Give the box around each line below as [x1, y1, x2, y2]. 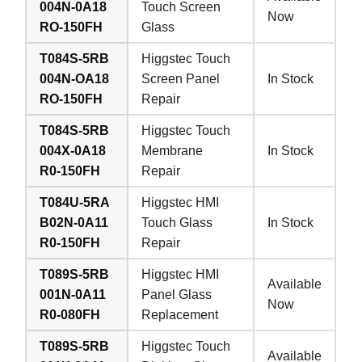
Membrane [141, 144, 204, 158]
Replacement [141, 308, 219, 322]
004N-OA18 [40, 72, 110, 86]
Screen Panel [141, 72, 221, 86]
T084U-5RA [40, 196, 111, 210]
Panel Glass [141, 288, 213, 302]
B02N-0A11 [40, 216, 109, 230]
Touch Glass [141, 216, 213, 230]
